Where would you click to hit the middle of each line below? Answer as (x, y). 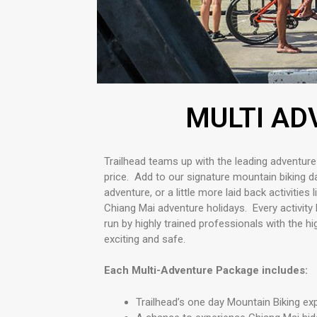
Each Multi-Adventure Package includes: (206, 271)
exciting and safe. (145, 239)
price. (116, 177)
